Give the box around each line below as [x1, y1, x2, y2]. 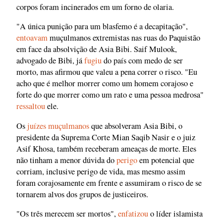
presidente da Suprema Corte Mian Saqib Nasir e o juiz [16, 131, 195, 143]
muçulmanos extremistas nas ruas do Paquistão [48, 32, 200, 44]
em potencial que [137, 154, 194, 166]
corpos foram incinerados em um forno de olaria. [16, 1, 174, 12]
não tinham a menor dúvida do [16, 154, 116, 166]
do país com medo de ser [102, 55, 183, 66]
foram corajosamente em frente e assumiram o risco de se [16, 177, 202, 188]
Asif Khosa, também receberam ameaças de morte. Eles [16, 143, 196, 154]
